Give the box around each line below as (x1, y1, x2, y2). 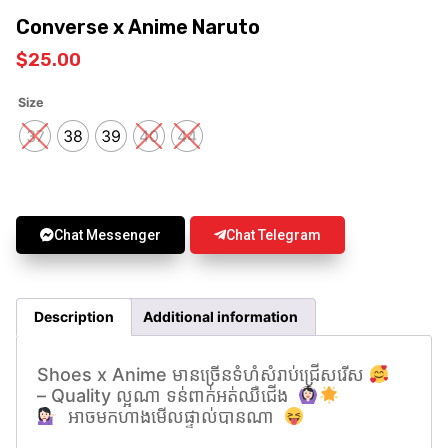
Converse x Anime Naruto (16, 16, 260, 40)
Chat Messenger (54, 226, 161, 243)
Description (33, 308, 114, 325)
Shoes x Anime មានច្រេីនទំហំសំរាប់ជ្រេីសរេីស (37, 364, 369, 386)
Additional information (143, 308, 299, 325)
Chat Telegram (226, 226, 321, 243)
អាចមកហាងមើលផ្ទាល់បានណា (57, 406, 284, 428)
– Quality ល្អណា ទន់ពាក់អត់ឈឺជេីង (37, 385, 298, 407)
